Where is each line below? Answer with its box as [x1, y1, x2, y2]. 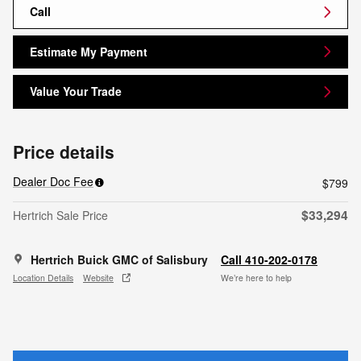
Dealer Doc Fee [13, 172, 93, 189]
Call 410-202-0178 [221, 251, 317, 268]
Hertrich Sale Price [13, 206, 108, 223]
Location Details [13, 272, 73, 284]
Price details [13, 139, 114, 164]
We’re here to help [221, 272, 292, 284]
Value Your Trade [30, 83, 122, 100]
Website [83, 272, 114, 284]
